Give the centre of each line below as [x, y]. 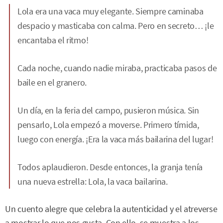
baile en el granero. [52, 82]
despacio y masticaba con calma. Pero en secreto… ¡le [116, 25]
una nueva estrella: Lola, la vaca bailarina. [93, 181]
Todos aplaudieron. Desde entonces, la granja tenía [110, 167]
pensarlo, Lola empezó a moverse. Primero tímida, [108, 124]
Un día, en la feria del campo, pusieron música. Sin [108, 110]
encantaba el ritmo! [53, 40]
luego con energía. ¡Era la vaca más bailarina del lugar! [115, 139]
